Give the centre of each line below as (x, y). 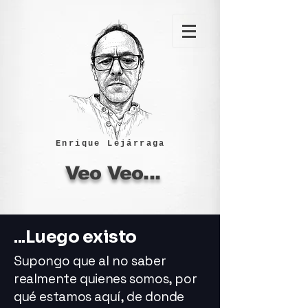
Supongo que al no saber (90, 261)
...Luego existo (75, 237)
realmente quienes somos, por (106, 279)
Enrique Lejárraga (111, 144)
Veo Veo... (113, 173)
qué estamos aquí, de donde (99, 297)
